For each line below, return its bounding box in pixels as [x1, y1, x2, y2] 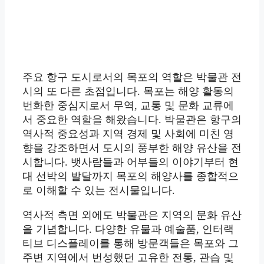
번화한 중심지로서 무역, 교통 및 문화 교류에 [22, 100, 234, 112]
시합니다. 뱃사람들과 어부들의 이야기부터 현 [22, 156, 239, 169]
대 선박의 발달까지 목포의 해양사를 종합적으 [22, 170, 239, 183]
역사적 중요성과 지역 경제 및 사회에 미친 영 [22, 128, 234, 140]
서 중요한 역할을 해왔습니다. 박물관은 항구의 [22, 114, 242, 126]
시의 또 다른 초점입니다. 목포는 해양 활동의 [22, 85, 234, 98]
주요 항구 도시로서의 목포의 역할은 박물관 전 [22, 71, 242, 84]
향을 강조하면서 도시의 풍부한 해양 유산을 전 [22, 142, 242, 154]
